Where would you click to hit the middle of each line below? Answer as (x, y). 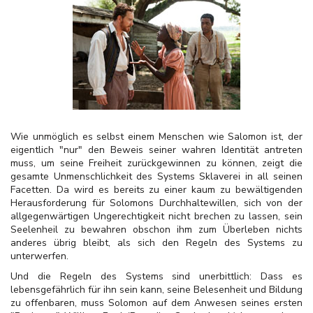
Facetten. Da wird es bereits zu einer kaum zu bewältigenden (156, 190)
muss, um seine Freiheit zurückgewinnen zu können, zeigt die (156, 163)
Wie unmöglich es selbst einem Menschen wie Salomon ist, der (156, 137)
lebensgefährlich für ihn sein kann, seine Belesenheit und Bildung (156, 290)
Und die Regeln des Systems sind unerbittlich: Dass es (156, 276)
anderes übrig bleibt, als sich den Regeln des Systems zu (156, 243)
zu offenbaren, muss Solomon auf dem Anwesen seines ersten (156, 303)
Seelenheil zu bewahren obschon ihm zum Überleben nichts (156, 230)
